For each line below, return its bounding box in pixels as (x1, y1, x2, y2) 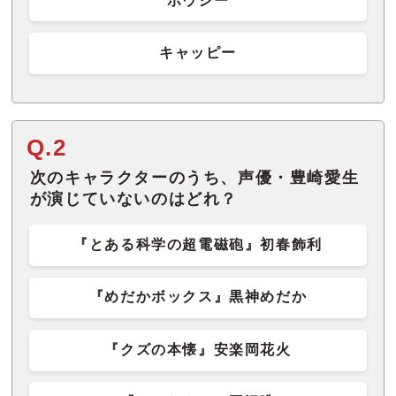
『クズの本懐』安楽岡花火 (104, 341, 292, 357)
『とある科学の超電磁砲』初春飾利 (73, 237, 323, 253)
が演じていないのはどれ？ (29, 189, 238, 208)
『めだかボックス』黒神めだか (88, 289, 308, 305)
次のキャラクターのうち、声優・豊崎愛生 (29, 168, 360, 187)
